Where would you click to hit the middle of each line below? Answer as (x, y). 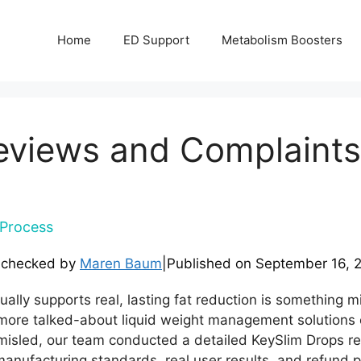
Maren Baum (121, 263)
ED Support (156, 40)
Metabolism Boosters (282, 40)
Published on (211, 263)
